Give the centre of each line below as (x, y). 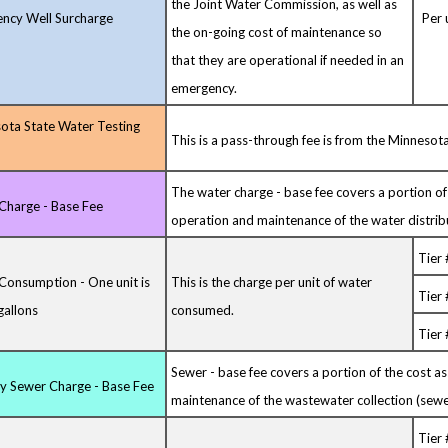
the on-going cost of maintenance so (277, 31)
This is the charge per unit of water (272, 281)
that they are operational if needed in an (288, 59)
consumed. (203, 309)
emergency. (204, 87)
